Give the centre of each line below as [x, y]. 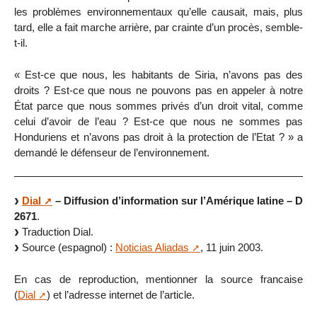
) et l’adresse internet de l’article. [121, 295]
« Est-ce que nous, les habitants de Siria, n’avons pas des [158, 74]
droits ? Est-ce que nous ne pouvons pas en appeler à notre [158, 90]
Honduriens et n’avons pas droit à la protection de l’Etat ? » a [158, 137]
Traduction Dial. [56, 232]
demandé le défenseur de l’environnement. [112, 152]
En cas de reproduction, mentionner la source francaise [158, 279]
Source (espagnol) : [67, 248]
